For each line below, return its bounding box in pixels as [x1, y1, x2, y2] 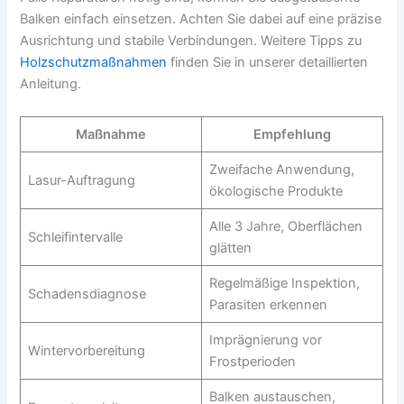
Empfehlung [253, 125, 332, 142]
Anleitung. [20, 76, 82, 93]
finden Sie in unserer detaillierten [167, 54, 369, 71]
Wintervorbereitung [27, 342, 145, 359]
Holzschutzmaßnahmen [20, 54, 168, 71]
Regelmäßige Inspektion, [208, 274, 360, 291]
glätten [208, 239, 252, 256]
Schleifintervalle [27, 228, 123, 245]
